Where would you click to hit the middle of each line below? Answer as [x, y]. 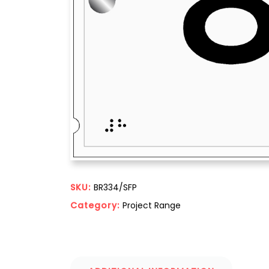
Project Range [152, 205]
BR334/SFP [115, 187]
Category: [96, 205]
